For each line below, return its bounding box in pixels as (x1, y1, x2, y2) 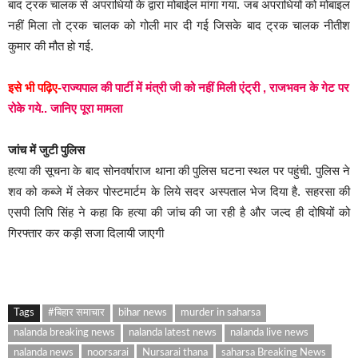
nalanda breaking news (14, 328, 115, 339)
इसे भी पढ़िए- (8, 81, 62, 95)
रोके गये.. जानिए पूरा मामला (8, 101, 122, 116)
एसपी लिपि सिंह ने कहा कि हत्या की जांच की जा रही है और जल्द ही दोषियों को (8, 205, 350, 220)
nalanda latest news (129, 328, 217, 339)
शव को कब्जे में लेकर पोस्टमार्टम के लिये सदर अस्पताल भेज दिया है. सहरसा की (8, 185, 350, 199)
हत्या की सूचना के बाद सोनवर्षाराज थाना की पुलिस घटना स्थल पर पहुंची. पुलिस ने (8, 164, 350, 178)
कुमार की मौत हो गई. (8, 39, 93, 54)
